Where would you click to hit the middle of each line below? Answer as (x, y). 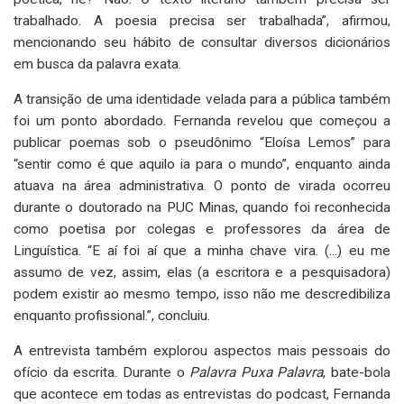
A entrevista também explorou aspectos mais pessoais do (202, 350)
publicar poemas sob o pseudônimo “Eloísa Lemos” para (202, 142)
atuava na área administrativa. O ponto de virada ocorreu (202, 185)
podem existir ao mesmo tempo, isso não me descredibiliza (202, 294)
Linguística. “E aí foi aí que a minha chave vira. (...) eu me (202, 250)
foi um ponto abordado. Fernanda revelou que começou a (202, 120)
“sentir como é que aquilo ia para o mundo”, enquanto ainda (202, 164)
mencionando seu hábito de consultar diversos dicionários (202, 42)
